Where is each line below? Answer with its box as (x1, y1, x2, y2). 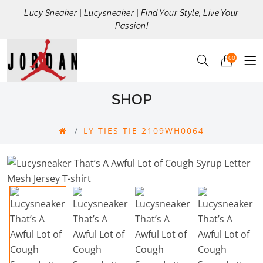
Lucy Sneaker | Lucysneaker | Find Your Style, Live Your (24, 8, 239, 18)
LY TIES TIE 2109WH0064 (83, 125, 204, 137)
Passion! (115, 21, 148, 31)
